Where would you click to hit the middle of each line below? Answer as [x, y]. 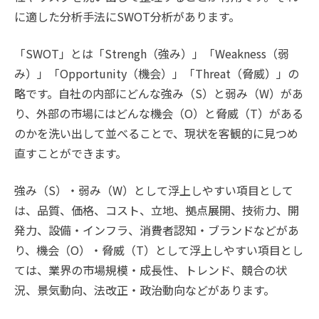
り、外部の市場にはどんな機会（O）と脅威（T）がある [159, 113]
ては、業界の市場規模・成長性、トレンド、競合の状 [151, 270]
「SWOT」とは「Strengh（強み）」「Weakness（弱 [152, 53]
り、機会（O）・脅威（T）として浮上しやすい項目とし [159, 250]
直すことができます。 [72, 153]
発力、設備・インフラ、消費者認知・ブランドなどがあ [157, 230]
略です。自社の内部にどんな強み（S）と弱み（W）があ [159, 93]
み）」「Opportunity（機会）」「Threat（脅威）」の [157, 73]
